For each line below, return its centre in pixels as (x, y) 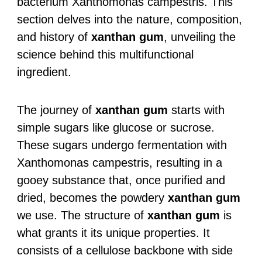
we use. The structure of (82, 215)
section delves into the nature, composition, (129, 19)
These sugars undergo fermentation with (122, 145)
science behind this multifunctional (105, 54)
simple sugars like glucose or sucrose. (116, 127)
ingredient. (44, 72)
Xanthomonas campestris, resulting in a (119, 162)
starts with (196, 110)
